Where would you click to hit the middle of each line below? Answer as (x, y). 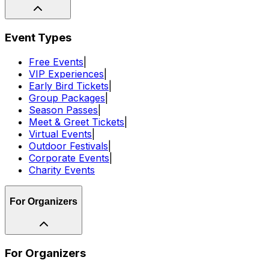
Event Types (38, 37)
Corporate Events (69, 158)
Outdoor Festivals (68, 146)
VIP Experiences (66, 74)
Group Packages (67, 98)
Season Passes (63, 110)
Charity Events (62, 170)
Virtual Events (60, 134)
